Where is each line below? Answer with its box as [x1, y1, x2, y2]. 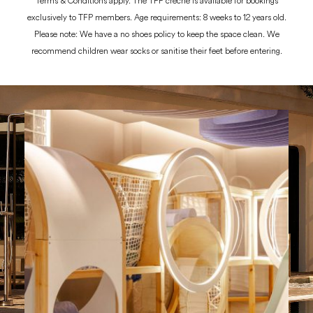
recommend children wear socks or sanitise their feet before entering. [31, 45, 282, 56]
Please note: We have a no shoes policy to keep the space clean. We [34, 28, 279, 39]
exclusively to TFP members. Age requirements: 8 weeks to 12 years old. [27, 11, 286, 22]
